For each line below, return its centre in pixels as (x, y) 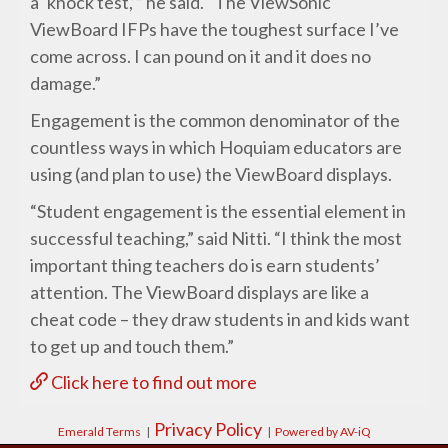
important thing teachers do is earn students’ (205, 265)
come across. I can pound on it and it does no (201, 56)
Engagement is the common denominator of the (215, 120)
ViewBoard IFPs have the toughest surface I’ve (215, 29)
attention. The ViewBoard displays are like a (200, 292)
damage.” (66, 83)
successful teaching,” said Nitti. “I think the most (216, 238)
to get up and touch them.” (132, 346)
